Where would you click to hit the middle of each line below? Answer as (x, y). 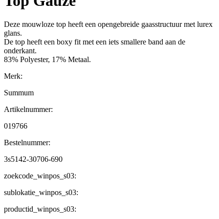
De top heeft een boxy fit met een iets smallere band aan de (95, 42)
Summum (19, 93)
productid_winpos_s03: (40, 209)
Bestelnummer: (27, 143)
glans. (13, 33)
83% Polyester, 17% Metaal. (47, 60)
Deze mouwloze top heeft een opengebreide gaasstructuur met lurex (108, 24)
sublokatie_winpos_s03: (41, 193)
